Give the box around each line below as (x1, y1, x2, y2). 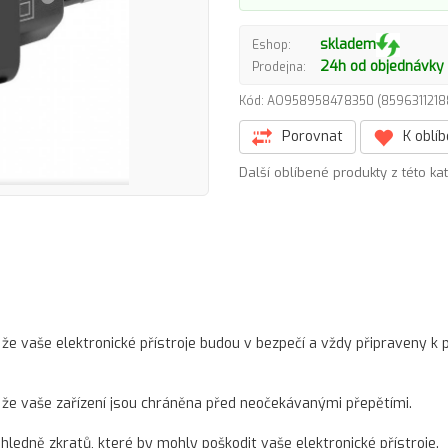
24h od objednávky (320, 57, 444, 76)
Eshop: (252, 36, 291, 53)
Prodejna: (252, 58, 306, 75)
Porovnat (278, 127, 343, 146)
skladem (320, 35, 376, 54)
